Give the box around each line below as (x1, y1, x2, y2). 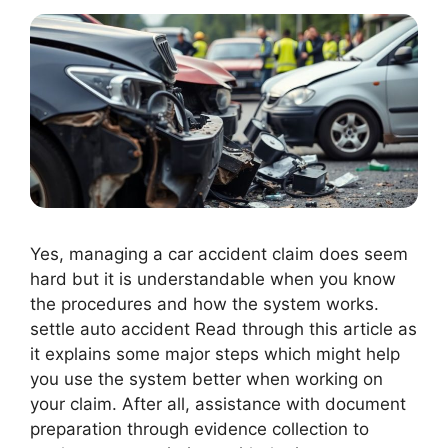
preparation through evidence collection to (30, 418, 369, 439)
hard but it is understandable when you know (30, 268, 396, 289)
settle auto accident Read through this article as (30, 318, 417, 339)
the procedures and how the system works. (30, 293, 379, 314)
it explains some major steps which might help (30, 343, 400, 364)
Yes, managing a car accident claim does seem (30, 243, 408, 264)
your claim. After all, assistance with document (30, 393, 406, 414)
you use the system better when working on (30, 368, 383, 389)
